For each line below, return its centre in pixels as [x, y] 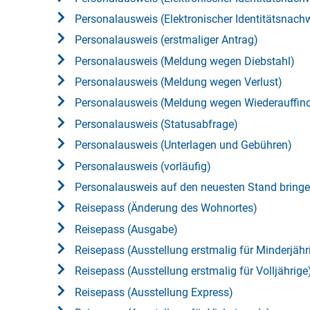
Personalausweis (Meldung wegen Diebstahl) [185, 61]
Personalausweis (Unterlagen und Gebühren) [183, 145]
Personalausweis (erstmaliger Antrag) [166, 40]
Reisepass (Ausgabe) [126, 229]
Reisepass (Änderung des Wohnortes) [166, 208]
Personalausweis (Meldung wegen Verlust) [179, 82]
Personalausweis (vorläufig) [143, 166]
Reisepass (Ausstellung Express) [154, 292]
